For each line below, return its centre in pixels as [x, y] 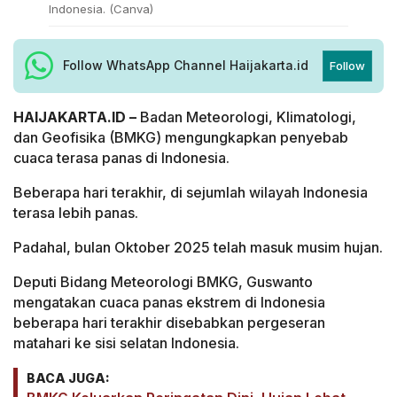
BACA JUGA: [68, 378]
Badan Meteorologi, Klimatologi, [246, 117]
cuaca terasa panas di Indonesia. [121, 157]
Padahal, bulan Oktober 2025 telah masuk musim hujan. [198, 247]
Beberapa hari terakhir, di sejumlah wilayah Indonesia [191, 192]
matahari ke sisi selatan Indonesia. [126, 343]
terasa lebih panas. [76, 212]
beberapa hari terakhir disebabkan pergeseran [169, 322]
